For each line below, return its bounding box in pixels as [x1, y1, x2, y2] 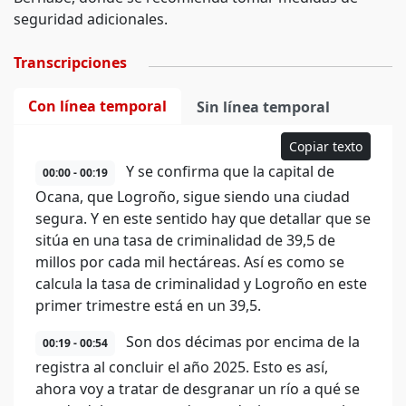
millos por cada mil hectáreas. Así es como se [35, 252, 344, 272]
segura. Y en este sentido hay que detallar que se [35, 208, 371, 228]
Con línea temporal [28, 96, 167, 116]
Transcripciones [14, 53, 127, 72]
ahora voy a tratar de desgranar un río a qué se [35, 379, 360, 399]
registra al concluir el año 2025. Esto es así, [35, 357, 328, 377]
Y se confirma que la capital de [122, 161, 334, 181]
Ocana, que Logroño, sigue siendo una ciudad [35, 187, 350, 207]
